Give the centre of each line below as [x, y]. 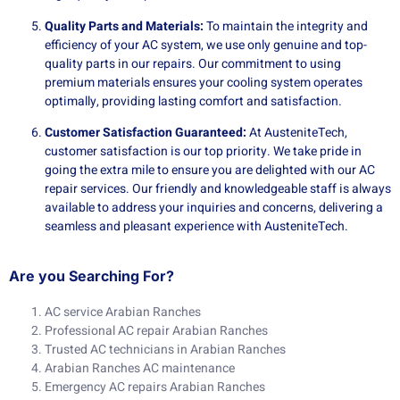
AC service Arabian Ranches [123, 312]
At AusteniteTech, [297, 133]
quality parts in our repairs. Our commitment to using [193, 63]
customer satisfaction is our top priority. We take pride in [203, 152]
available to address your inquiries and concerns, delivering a [214, 208]
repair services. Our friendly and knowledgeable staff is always [218, 189]
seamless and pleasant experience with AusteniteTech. [196, 227]
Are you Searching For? [92, 275]
